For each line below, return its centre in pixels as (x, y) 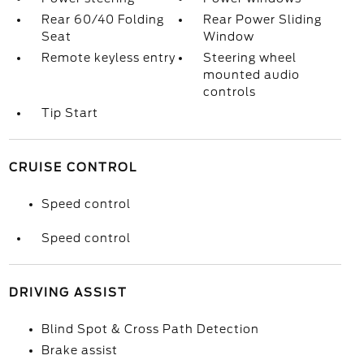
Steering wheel (250, 58)
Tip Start (69, 113)
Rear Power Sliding (263, 19)
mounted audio (252, 75)
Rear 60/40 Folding (102, 19)
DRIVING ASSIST (68, 292)
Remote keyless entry (108, 58)
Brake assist (79, 350)
